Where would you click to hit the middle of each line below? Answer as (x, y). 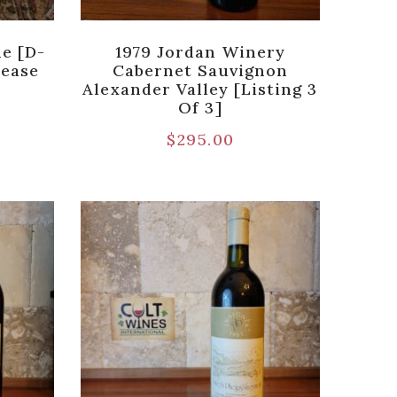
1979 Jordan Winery (200, 51)
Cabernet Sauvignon (200, 70)
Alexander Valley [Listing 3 (200, 89)
